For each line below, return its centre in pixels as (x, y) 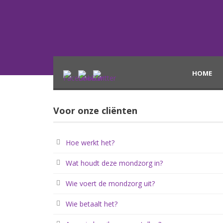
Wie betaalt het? (92, 204)
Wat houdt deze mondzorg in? (114, 163)
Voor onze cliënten (95, 111)
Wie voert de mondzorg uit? (110, 183)
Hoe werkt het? (90, 143)
